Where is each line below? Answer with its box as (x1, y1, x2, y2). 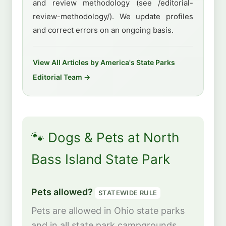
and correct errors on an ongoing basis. (33, 25, 174, 35)
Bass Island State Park (31, 151, 170, 167)
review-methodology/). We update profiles (33, 11, 193, 21)
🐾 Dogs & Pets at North (31, 130, 179, 145)
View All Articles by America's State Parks (33, 58, 175, 67)
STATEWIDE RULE (98, 189, 157, 197)
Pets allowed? (31, 187, 95, 198)
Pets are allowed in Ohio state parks (31, 205, 185, 216)
